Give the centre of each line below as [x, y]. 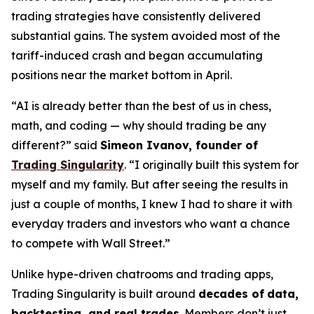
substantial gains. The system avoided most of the [146, 36]
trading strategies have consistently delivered [136, 16]
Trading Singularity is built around [105, 294]
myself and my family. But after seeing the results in [150, 184]
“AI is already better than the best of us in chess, [141, 106]
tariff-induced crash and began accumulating [137, 55]
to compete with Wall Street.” [91, 243]
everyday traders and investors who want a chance [151, 224]
